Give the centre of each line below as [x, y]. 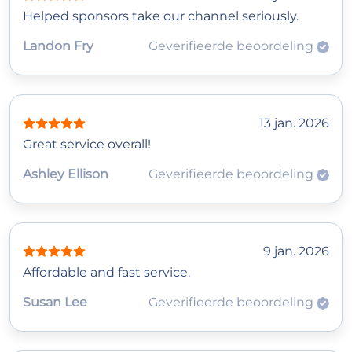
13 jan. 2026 [294, 123]
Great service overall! [87, 145]
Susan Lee [55, 302]
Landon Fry [58, 46]
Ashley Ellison [66, 174]
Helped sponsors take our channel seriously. [161, 16]
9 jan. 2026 [296, 251]
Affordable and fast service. [106, 273]
